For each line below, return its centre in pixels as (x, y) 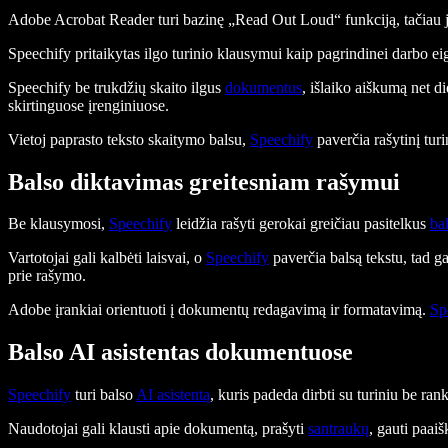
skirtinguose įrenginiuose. (88, 105)
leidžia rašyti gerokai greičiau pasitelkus (301, 224)
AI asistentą (173, 395)
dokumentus (263, 87)
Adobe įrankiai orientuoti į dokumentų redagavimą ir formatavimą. (219, 310)
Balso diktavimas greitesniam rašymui (204, 181)
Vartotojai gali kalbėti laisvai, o (107, 258)
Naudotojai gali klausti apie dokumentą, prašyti (158, 429)
